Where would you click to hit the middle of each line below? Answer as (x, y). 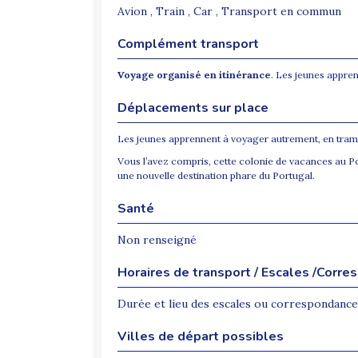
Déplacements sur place (193, 108)
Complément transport (188, 44)
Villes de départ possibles (201, 337)
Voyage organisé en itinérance (194, 75)
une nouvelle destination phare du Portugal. (216, 176)
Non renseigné (157, 240)
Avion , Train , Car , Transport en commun (229, 12)
